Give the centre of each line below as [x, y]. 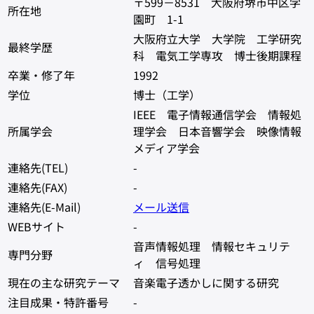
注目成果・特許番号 [58, 302]
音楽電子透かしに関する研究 [206, 282]
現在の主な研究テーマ [64, 282]
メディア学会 [166, 148]
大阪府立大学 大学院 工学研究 [217, 38]
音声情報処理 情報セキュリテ [212, 246]
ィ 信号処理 [167, 262]
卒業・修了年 [41, 75]
